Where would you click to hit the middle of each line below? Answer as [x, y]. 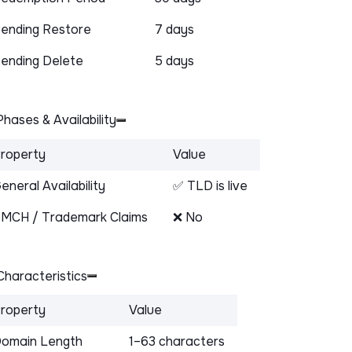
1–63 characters [177, 341]
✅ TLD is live [210, 185]
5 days [174, 61]
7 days [174, 30]
